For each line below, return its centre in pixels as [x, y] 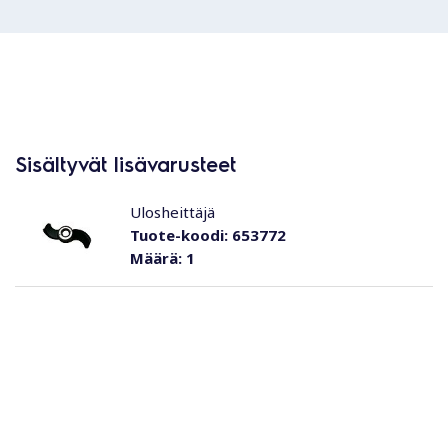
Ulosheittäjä [172, 212]
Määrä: [155, 258]
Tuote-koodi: [178, 235]
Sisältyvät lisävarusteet [125, 164]
